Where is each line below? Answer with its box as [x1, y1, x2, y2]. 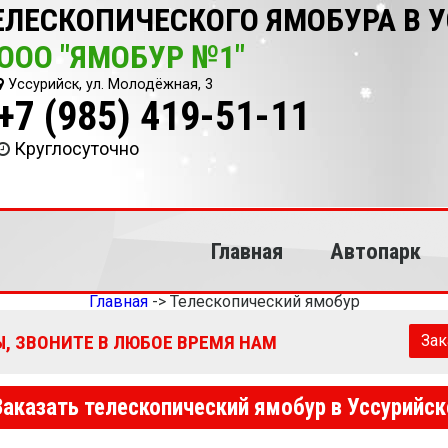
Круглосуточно [14, 138, 140, 159]
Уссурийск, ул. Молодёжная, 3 [4, 76, 214, 93]
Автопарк [329, 238, 421, 264]
